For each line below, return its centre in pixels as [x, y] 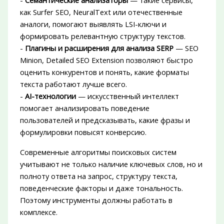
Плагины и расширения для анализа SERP [99, 48]
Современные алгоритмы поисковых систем [98, 152]
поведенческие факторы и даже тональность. [101, 188]
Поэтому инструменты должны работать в [96, 200]
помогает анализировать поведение [84, 108]
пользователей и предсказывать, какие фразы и [105, 120]
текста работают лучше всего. [73, 84]
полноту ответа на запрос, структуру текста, [98, 176]
